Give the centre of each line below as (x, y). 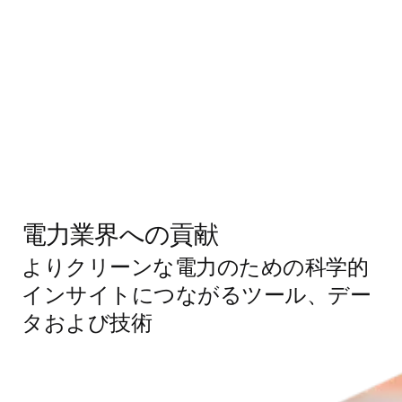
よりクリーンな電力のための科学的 (195, 267)
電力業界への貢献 (120, 237)
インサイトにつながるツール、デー (197, 295)
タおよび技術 (87, 323)
